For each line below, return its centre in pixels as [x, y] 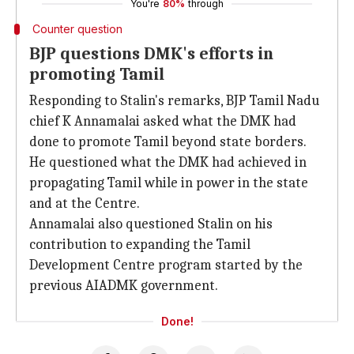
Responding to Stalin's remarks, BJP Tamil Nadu [174, 101]
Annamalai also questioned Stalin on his [151, 224]
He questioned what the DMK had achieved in [168, 162]
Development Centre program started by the [166, 265]
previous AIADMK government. [124, 286]
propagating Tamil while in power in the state [169, 183]
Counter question [77, 29]
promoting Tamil [97, 74]
